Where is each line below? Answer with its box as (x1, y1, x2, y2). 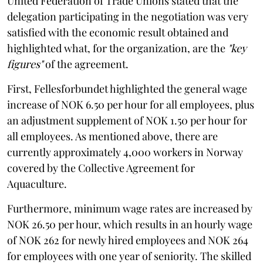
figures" (7, 56, 43, 71)
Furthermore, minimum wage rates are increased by (7, 201, 252, 215)
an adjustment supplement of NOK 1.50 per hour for (7, 113, 247, 127)
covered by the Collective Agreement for (7, 160, 195, 175)
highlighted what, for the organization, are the (7, 41, 228, 55)
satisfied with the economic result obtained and (7, 25, 228, 39)
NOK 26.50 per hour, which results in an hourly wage (7, 217, 252, 231)
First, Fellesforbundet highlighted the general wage (7, 81, 247, 96)
